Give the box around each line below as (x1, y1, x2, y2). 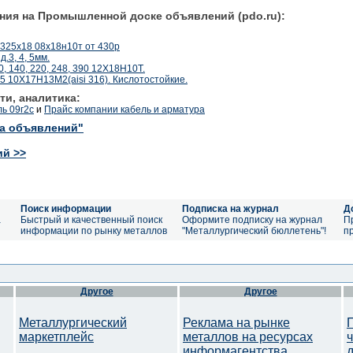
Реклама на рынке (183, 316, 290, 329)
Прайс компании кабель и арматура (44, 103, 205, 115)
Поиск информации (20, 203, 111, 214)
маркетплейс (19, 330, 94, 344)
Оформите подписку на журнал (182, 214, 322, 225)
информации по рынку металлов (20, 225, 167, 236)
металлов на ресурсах (183, 330, 313, 344)
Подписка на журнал (182, 203, 279, 214)
